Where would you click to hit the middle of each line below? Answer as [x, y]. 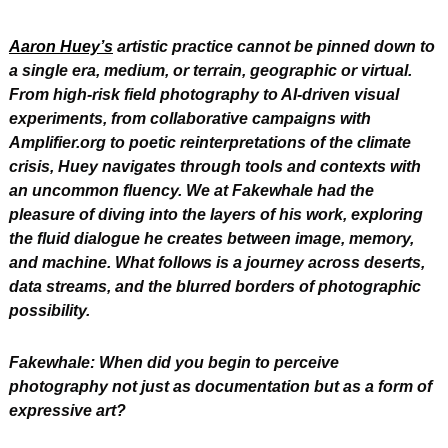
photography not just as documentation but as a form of [220, 387]
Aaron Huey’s [61, 47]
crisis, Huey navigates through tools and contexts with [215, 167]
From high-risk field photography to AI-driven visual [204, 95]
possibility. [49, 311]
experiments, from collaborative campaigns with [190, 119]
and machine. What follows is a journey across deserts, [217, 263]
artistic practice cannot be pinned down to [274, 47]
